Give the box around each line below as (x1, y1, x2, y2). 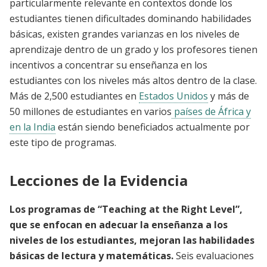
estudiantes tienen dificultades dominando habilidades (10, 12, 252, 26)
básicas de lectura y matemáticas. (10, 249, 173, 263)
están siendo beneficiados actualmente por (55, 120, 250, 134)
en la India (10, 120, 55, 134)
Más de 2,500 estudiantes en (10, 89, 139, 103)
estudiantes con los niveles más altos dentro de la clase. (10, 74, 257, 88)
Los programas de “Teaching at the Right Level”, (10, 203, 243, 216)
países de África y (172, 105, 251, 119)
